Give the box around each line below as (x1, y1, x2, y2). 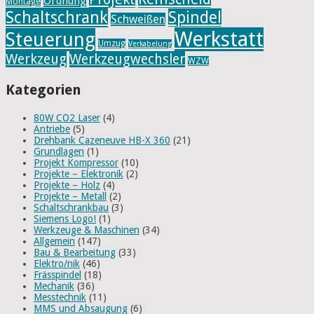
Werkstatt (175, 27, 264, 51)
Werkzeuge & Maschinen (34, 224, 139, 235)
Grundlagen (34, 145, 84, 157)
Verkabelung (128, 39, 172, 48)
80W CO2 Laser (34, 111, 100, 123)
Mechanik (34, 280, 74, 292)
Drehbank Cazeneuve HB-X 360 (34, 134, 170, 146)
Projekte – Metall (34, 190, 107, 202)
